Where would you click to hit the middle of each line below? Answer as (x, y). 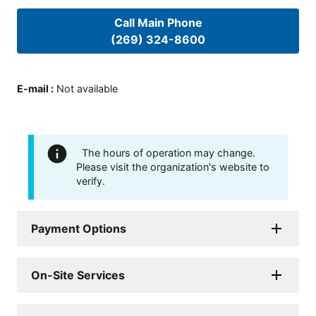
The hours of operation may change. (169, 152)
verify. (91, 181)
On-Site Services (78, 275)
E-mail (33, 88)
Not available (87, 88)
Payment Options (79, 228)
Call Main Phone (158, 23)
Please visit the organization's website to (173, 166)
